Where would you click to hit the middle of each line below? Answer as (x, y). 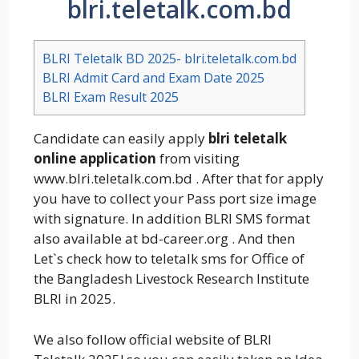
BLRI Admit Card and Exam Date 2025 (153, 77)
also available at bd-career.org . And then (164, 239)
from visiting (198, 159)
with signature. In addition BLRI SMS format (172, 219)
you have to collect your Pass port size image (175, 199)
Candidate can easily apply (121, 139)
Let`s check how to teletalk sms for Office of (169, 259)
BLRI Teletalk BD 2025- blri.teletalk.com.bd (169, 58)
